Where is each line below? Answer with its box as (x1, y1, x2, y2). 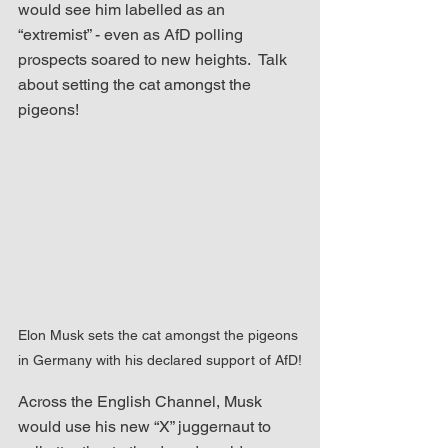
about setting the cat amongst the (18, 74, 255, 94)
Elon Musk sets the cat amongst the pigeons (18, 326, 302, 343)
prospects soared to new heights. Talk (18, 49, 291, 69)
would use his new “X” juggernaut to (18, 416, 275, 436)
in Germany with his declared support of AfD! (18, 351, 302, 368)
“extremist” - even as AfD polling (18, 24, 247, 44)
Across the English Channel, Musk (18, 391, 266, 411)
